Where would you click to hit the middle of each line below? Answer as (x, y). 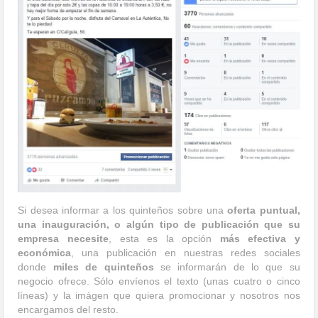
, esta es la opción (164, 238)
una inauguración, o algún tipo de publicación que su (159, 224)
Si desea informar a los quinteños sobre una (123, 210)
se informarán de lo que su (227, 267)
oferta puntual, (264, 210)
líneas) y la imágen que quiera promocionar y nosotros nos (159, 295)
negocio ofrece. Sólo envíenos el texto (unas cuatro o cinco (159, 281)
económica (45, 252)
